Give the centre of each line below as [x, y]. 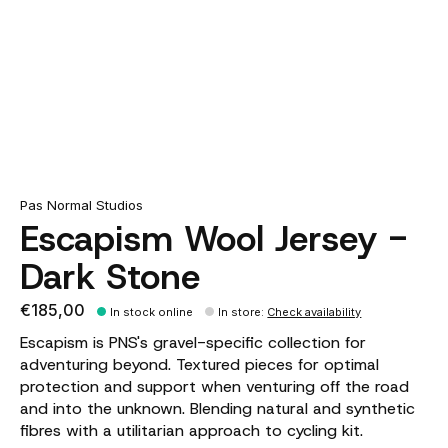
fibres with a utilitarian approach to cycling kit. [191, 431]
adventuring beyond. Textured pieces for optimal [199, 365]
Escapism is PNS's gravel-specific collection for [193, 343]
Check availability [314, 312]
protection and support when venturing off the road [214, 387]
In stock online [152, 312]
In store [240, 312]
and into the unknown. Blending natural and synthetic [217, 409]
